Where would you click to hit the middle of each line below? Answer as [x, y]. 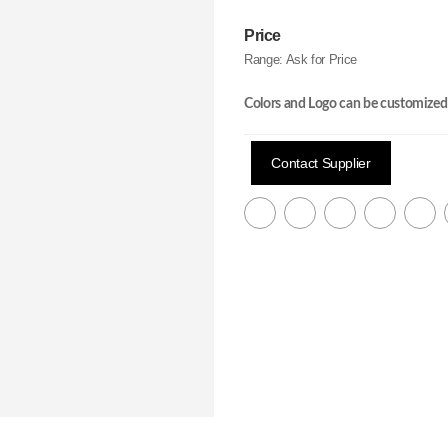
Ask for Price [321, 60]
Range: [265, 60]
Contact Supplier [321, 163]
